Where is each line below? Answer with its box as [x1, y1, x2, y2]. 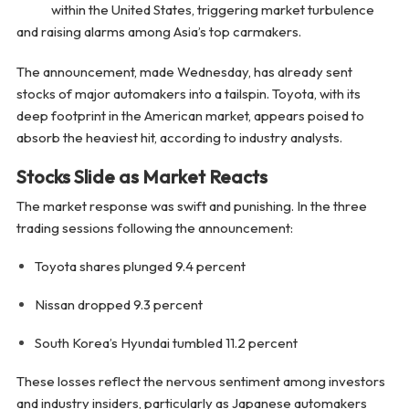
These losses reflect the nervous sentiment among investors [16, 372, 385, 391]
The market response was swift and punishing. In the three [16, 197, 367, 215]
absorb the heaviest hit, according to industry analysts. [16, 129, 342, 147]
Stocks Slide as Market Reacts [16, 165, 267, 189]
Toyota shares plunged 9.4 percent [34, 257, 246, 276]
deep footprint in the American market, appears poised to [16, 107, 364, 125]
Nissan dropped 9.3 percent [34, 296, 203, 314]
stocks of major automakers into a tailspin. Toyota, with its [16, 85, 361, 103]
